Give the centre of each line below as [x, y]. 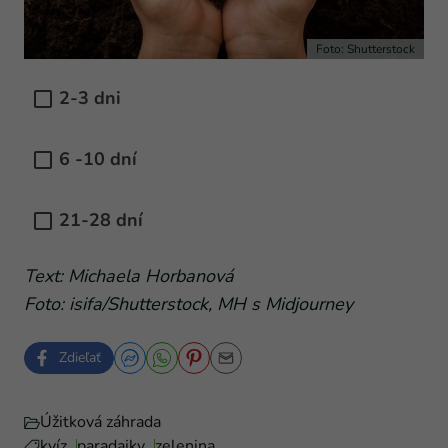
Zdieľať [80, 357]
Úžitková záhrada [100, 421]
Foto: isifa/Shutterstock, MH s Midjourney [188, 303]
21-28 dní [101, 219]
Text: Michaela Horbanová [129, 275]
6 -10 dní [98, 158]
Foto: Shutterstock [365, 48]
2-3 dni [90, 97]
